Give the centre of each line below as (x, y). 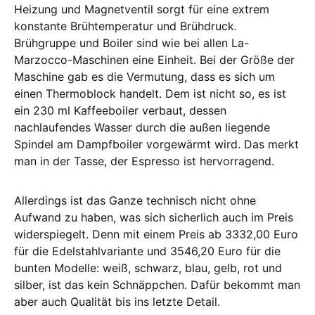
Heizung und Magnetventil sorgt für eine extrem (142, 9)
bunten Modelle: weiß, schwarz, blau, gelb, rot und (148, 268)
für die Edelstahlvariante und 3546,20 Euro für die (147, 251)
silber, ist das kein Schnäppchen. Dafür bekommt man (157, 284)
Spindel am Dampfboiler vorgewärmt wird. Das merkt (156, 144)
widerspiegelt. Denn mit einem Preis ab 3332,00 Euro (156, 234)
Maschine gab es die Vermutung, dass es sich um (144, 76)
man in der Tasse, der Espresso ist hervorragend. (144, 161)
